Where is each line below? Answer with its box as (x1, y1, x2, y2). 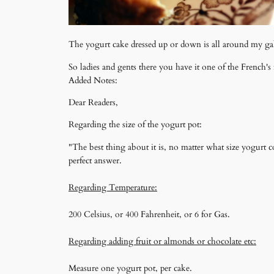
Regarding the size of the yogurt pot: (68, 119, 202, 131)
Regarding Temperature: (68, 181, 157, 193)
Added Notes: (68, 74, 117, 86)
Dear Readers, (68, 97, 118, 109)
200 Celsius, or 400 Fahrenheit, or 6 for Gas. (68, 208, 230, 220)
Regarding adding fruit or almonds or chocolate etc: (68, 235, 256, 247)
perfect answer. (68, 154, 122, 166)
